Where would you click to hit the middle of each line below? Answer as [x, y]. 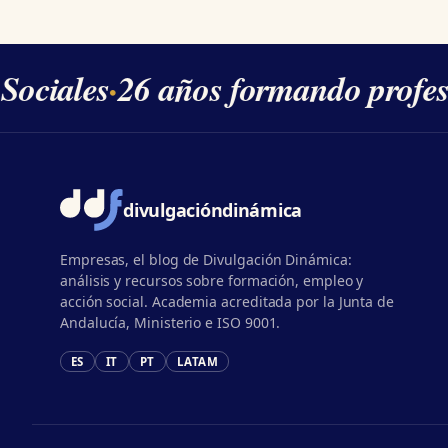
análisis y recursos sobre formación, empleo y [212, 280]
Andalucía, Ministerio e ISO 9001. [170, 322]
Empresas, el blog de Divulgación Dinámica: [206, 259]
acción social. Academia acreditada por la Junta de [227, 301]
